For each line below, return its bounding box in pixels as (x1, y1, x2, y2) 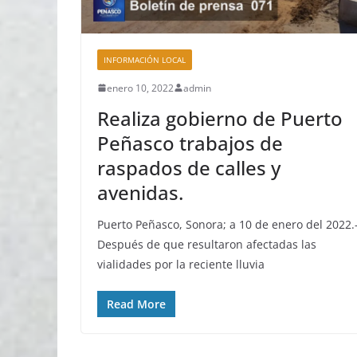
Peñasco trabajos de (97, 129, 283, 156)
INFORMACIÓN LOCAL (104, 53, 186, 65)
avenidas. (97, 178, 183, 206)
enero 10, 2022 (107, 80, 174, 95)
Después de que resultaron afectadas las (97, 236, 316, 252)
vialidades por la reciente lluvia (97, 256, 265, 272)
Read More (107, 296, 166, 312)
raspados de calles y (97, 154, 280, 181)
